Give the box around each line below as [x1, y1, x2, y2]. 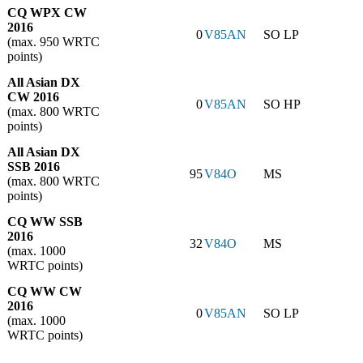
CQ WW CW [7, 284, 82, 299]
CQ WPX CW [7, 6, 87, 20]
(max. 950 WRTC [7, 35, 100, 49]
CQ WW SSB [7, 215, 83, 229]
